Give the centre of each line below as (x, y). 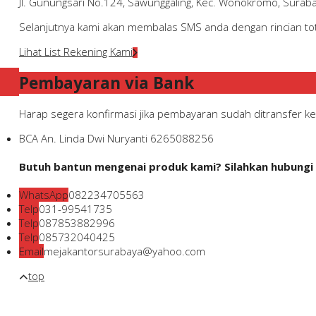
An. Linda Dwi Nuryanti (94, 139)
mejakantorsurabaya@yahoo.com (124, 251)
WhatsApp (44, 195)
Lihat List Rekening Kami (76, 51)
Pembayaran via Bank (107, 83)
